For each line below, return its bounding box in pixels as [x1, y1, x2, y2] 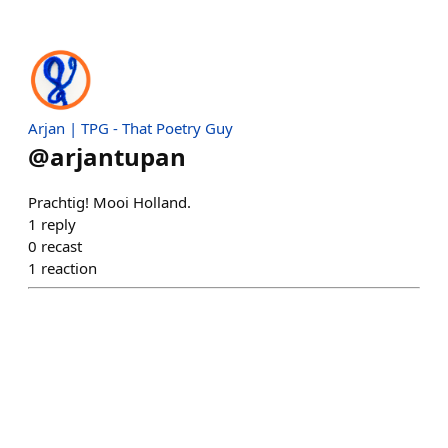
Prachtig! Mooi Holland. [28, 192, 191, 212]
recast [41, 236, 82, 256]
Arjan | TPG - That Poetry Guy [28, 118, 233, 138]
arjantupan [50, 140, 186, 173]
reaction [41, 258, 97, 278]
